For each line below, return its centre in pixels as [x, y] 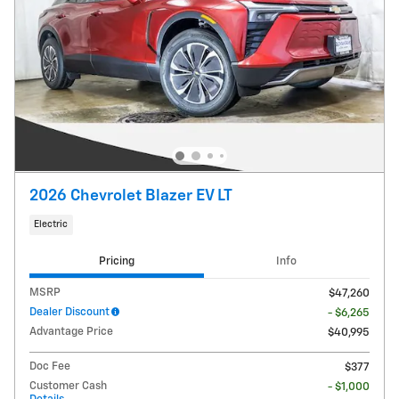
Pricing [116, 262]
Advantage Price [71, 331]
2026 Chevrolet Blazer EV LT [131, 195]
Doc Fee [50, 366]
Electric [51, 225]
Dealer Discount [69, 312]
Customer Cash [68, 386]
